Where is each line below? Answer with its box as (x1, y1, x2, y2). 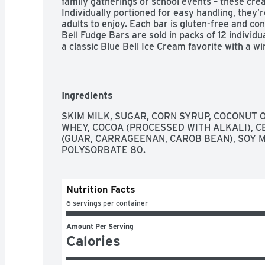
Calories (66, 232, 121, 250)
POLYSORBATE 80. (62, 144, 146, 156)
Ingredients (62, 89, 113, 101)
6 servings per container (66, 198, 148, 208)
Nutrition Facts (66, 183, 135, 195)
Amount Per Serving (66, 221, 134, 231)
